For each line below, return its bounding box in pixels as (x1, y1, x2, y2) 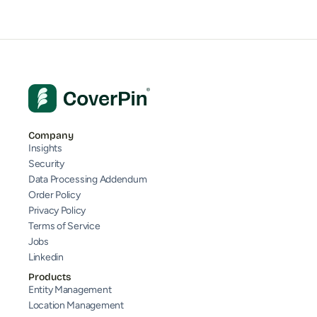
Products (28, 271, 71, 284)
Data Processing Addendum (28, 173, 147, 186)
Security (28, 158, 64, 171)
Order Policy (28, 189, 81, 202)
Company (28, 129, 74, 142)
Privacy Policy (28, 204, 86, 217)
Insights (28, 142, 62, 155)
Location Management (28, 299, 124, 312)
